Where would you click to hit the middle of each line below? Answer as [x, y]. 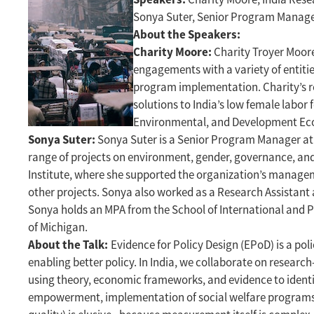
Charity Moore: [172, 52]
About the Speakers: [187, 35]
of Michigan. [58, 228]
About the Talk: [69, 245]
